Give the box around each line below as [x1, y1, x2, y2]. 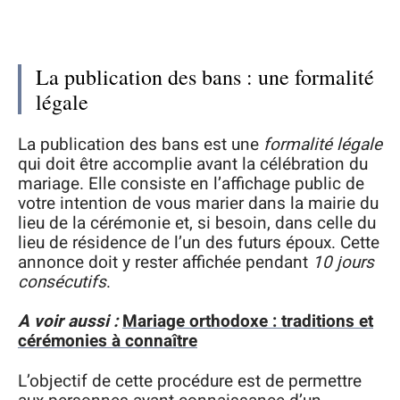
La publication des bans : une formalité [36, 62, 374, 91]
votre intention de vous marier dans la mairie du [18, 190, 379, 216]
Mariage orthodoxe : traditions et [122, 309, 373, 334]
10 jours [312, 249, 374, 275]
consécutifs [18, 269, 106, 295]
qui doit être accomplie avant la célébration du [18, 151, 368, 177]
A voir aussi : [18, 309, 118, 334]
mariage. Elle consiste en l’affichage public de [18, 171, 364, 196]
